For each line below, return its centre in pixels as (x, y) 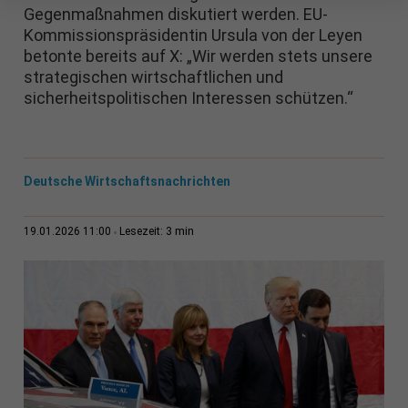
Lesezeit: (142, 232)
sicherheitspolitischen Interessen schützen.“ (188, 98)
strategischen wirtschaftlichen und (153, 77)
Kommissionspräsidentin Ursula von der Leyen (193, 36)
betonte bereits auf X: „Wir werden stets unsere (198, 56)
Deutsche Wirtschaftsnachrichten (127, 182)
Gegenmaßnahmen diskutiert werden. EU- (175, 15)
